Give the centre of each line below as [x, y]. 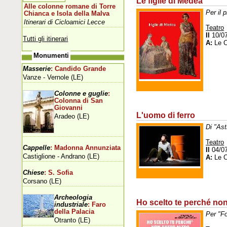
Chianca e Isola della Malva [67, 13]
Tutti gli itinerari [46, 39]
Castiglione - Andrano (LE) [61, 156]
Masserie [37, 69]
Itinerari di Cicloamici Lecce [65, 22]
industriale [71, 204]
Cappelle [37, 148]
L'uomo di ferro [166, 115]
